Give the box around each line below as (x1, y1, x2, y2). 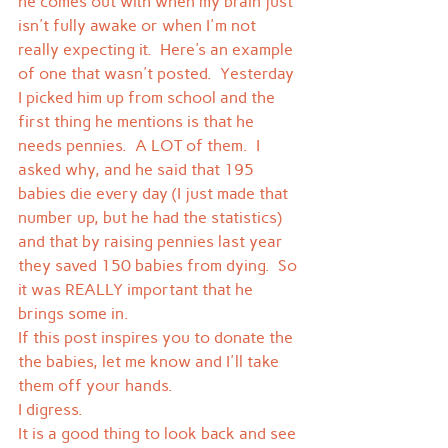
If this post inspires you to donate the (18, 328, 297, 348)
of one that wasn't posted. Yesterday (18, 64, 298, 84)
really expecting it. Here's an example (18, 40, 297, 60)
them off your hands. (18, 376, 173, 396)
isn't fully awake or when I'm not (18, 16, 260, 36)
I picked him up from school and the (18, 88, 279, 108)
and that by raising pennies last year (18, 232, 287, 252)
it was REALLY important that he (18, 280, 257, 300)
